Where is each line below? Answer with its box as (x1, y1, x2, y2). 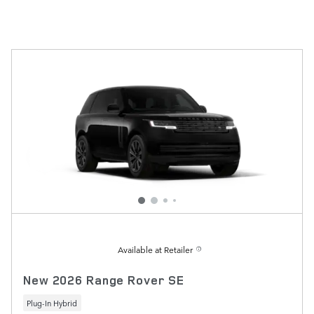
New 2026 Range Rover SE (23, 272, 185, 289)
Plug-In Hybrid (27, 296, 78, 309)
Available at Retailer (118, 243, 193, 257)
